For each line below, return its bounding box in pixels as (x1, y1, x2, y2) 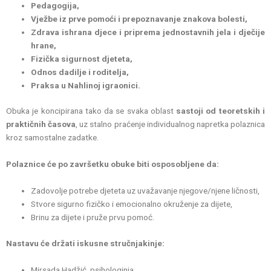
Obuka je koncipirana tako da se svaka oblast (6, 106, 174, 116)
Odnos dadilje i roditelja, (31, 67, 129, 77)
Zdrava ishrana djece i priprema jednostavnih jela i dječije (31, 27, 265, 37)
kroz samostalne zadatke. (6, 132, 99, 143)
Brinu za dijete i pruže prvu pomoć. (31, 212, 155, 223)
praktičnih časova (6, 119, 76, 129)
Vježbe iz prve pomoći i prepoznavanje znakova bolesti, (31, 13, 248, 24)
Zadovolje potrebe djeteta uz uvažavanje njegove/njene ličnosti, (31, 186, 260, 196)
